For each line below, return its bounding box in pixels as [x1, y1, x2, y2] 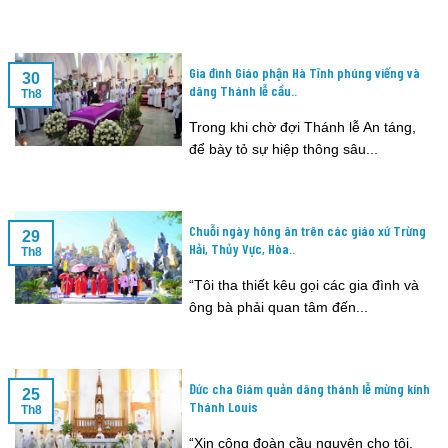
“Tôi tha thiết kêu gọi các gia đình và [189, 276, 420, 293]
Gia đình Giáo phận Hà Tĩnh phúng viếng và [189, 63, 421, 81]
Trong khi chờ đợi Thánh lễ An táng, [189, 118, 417, 135]
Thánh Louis [189, 398, 259, 416]
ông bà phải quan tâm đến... [189, 298, 369, 315]
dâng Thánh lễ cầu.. [189, 81, 298, 99]
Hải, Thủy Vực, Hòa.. [189, 239, 296, 257]
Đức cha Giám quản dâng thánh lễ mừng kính [189, 380, 431, 398]
